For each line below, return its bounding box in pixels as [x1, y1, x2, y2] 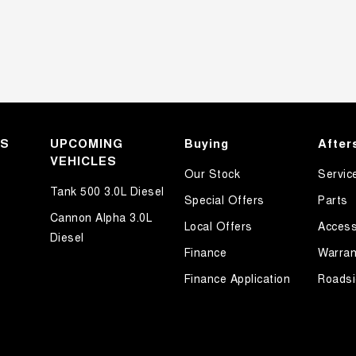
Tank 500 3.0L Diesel [49, 183, 164, 199]
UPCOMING [49, 134, 123, 153]
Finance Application [184, 270, 290, 287]
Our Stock [184, 165, 240, 182]
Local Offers [184, 218, 253, 234]
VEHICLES [49, 152, 117, 170]
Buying [184, 134, 229, 153]
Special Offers [184, 192, 265, 208]
